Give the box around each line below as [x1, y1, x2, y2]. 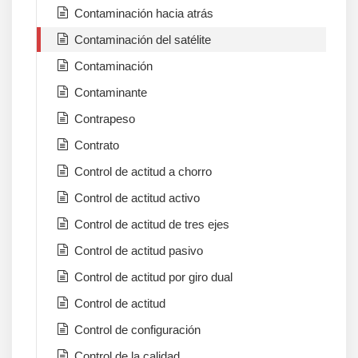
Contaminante [74, 86, 147, 100]
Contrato [74, 138, 119, 153]
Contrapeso [74, 112, 135, 126]
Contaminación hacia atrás [74, 6, 213, 21]
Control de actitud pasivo [74, 244, 203, 258]
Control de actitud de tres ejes [74, 217, 229, 232]
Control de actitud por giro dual [74, 270, 233, 284]
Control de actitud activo [74, 191, 200, 205]
